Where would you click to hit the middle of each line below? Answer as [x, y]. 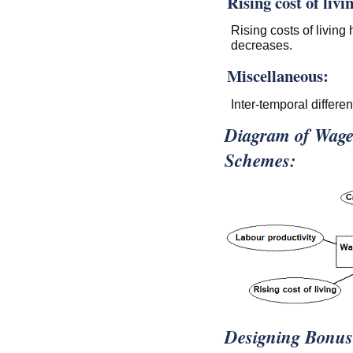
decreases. [261, 45]
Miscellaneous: [277, 76]
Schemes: [260, 160]
